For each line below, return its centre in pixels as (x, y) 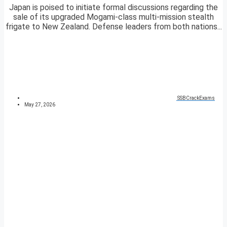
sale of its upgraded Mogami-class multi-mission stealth (113, 17)
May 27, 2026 (40, 105)
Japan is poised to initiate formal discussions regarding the (113, 8)
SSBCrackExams (196, 98)
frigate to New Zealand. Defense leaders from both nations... (113, 27)
